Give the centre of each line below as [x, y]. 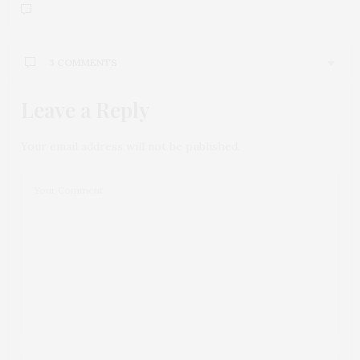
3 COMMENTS [83, 62]
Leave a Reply [85, 110]
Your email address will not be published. [131, 146]
